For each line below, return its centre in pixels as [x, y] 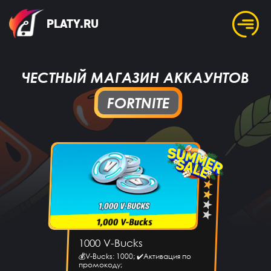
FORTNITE [138, 103]
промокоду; [100, 265]
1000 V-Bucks [110, 243]
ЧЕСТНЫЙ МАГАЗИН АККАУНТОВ [135, 77]
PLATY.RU [73, 24]
